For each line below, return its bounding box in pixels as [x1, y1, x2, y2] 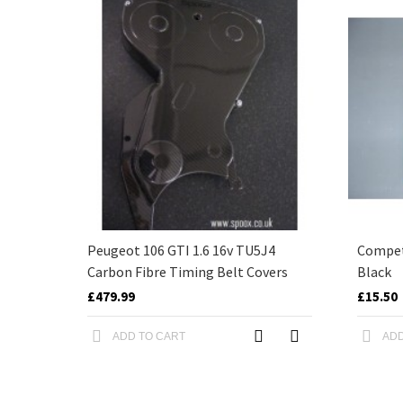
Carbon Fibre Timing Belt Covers [87, 263, 288, 281]
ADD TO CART [112, 330, 185, 343]
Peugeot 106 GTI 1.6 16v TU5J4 [87, 241, 275, 259]
